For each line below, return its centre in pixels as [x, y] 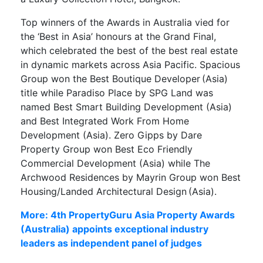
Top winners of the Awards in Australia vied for [125, 23]
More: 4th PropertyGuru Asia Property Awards [128, 215]
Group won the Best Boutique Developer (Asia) [124, 79]
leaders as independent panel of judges [111, 243]
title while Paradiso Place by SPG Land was [117, 93]
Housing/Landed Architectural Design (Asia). [119, 192]
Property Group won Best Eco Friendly [107, 149]
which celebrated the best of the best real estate [129, 51]
